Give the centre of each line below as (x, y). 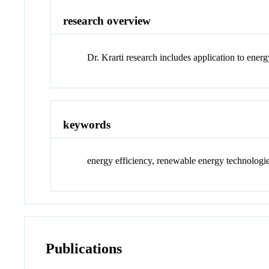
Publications (84, 249)
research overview (107, 21)
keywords (87, 124)
